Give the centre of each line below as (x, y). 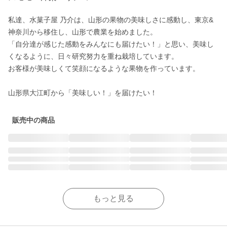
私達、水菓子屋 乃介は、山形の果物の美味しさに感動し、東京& (111, 20)
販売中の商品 (33, 120)
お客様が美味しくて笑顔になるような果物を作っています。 (104, 68)
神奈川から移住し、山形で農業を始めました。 (83, 32)
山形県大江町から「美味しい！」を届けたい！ (83, 93)
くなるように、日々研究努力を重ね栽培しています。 (93, 56)
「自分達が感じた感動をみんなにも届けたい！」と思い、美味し (111, 44)
